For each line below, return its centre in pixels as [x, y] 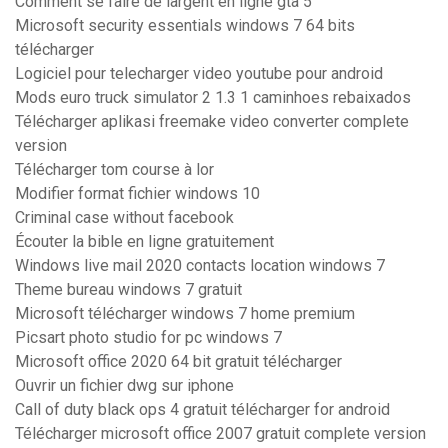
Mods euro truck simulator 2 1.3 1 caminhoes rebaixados [213, 98]
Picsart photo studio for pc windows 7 [148, 338]
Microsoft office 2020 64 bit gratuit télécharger [178, 362]
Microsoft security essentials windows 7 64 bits [185, 26]
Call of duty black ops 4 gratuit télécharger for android [202, 410]
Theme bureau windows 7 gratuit [128, 290]
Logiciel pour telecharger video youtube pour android [199, 74]
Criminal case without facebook [124, 218]
